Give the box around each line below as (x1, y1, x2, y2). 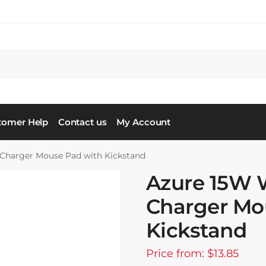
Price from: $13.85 (145, 246, 239, 260)
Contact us (58, 116, 107, 128)
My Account (116, 116, 171, 128)
